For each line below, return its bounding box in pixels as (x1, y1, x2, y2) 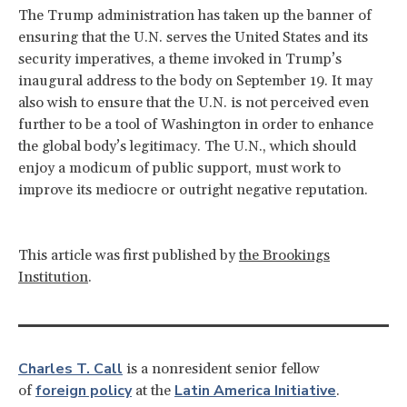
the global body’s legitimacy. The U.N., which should (18, 137, 356, 156)
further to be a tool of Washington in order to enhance (18, 115, 373, 134)
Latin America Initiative (174, 381, 336, 402)
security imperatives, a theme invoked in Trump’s (18, 50, 342, 69)
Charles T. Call (18, 359, 123, 380)
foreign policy (35, 381, 132, 402)
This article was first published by (18, 246, 239, 265)
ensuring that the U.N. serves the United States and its (18, 28, 368, 47)
